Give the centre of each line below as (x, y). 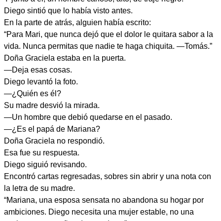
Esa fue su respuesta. (42, 153)
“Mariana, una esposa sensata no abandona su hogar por (104, 200)
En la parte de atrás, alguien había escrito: (77, 22)
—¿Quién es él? (33, 93)
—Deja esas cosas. (38, 70)
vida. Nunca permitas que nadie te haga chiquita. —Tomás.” (108, 46)
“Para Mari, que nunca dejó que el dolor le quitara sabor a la (109, 34)
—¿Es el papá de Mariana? (52, 129)
